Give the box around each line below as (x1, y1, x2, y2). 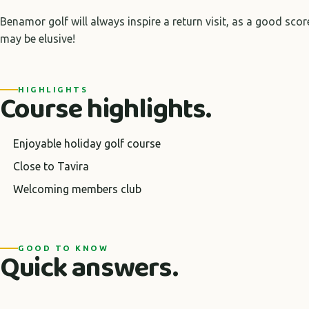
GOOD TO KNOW (18, 243, 109, 252)
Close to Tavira (13, 160, 90, 172)
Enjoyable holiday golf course (13, 137, 161, 150)
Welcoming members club (13, 183, 142, 195)
